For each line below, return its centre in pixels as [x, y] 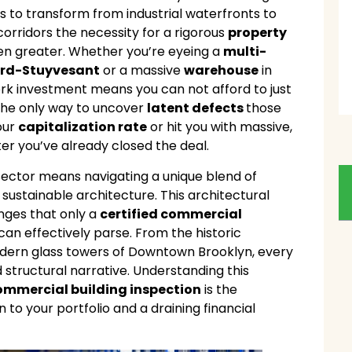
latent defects [197, 108]
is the [220, 289]
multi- [245, 52]
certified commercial [171, 214]
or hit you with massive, [220, 127]
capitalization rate [83, 127]
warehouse [222, 71]
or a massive [142, 71]
